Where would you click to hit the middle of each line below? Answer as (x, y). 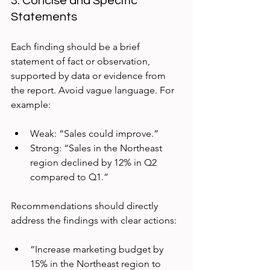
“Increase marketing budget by (98, 250)
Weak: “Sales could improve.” (97, 134)
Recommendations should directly (86, 206)
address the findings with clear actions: (94, 221)
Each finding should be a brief (77, 47)
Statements (44, 17)
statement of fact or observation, (82, 61)
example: (31, 105)
